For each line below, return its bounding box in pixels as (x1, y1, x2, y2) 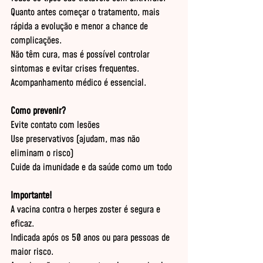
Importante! (11, 189, 52, 202)
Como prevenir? (11, 104, 66, 117)
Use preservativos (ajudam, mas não (11, 133, 142, 146)
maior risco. (11, 245, 54, 258)
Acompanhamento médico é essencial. (11, 76, 147, 89)
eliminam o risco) (11, 147, 73, 160)
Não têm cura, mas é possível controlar (11, 48, 152, 61)
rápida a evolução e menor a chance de (11, 20, 150, 33)
